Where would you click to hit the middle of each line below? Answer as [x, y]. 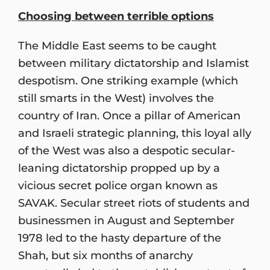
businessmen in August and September [126, 220]
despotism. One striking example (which [128, 80]
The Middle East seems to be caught [117, 45]
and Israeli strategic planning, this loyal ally [135, 133]
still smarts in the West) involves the [116, 98]
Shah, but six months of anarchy [105, 255]
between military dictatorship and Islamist [133, 63]
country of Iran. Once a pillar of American [129, 115]
